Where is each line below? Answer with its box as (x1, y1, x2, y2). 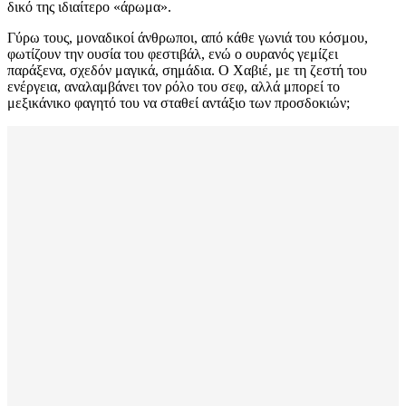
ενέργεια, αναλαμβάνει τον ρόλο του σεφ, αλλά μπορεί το (7, 78, 340, 94)
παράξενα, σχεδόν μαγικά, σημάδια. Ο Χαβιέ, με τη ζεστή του (7, 62, 367, 78)
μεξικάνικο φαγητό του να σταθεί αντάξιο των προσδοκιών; (7, 94, 350, 111)
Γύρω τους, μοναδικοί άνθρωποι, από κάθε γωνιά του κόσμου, (7, 29, 368, 45)
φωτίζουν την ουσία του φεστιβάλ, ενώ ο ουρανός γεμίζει (7, 45, 338, 62)
